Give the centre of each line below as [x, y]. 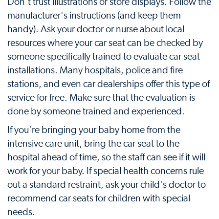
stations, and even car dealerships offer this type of [109, 84]
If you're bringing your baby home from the [94, 130]
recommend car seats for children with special [99, 198]
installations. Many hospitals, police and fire [95, 70]
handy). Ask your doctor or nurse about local [96, 29]
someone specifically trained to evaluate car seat [104, 57]
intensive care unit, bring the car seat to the [93, 144]
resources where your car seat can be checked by [105, 43]
